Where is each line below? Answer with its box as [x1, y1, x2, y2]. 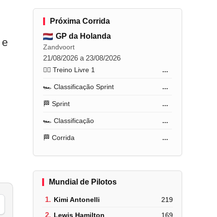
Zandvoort [43, 43, 75, 51]
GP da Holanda [56, 32, 111, 40]
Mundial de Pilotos [49, 178, 117, 186]
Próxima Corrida [50, 17, 110, 25]
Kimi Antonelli [54, 195, 100, 203]
